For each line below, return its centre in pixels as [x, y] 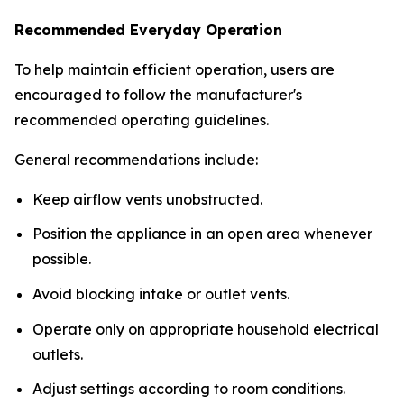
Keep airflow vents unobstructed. [147, 199]
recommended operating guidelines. [142, 119]
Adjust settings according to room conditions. [189, 389]
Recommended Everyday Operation [148, 29]
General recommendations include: [136, 159]
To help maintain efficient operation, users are [174, 69]
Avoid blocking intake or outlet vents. [161, 294]
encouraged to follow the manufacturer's [158, 94]
